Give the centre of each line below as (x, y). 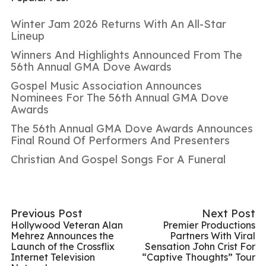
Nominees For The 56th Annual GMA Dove (120, 97)
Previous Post (47, 213)
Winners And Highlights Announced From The (126, 55)
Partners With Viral (213, 235)
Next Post (229, 213)
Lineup (28, 36)
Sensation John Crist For (200, 246)
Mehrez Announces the (62, 235)
